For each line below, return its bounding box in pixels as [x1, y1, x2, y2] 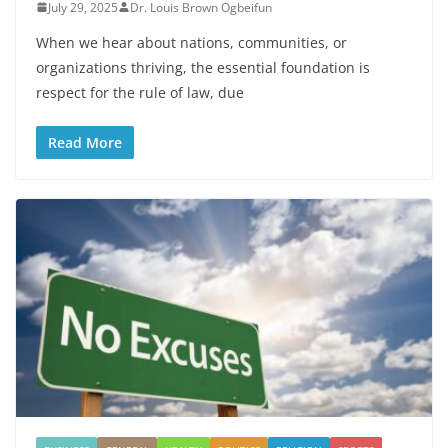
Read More [48, 132, 122, 152]
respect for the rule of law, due [36, 82, 244, 102]
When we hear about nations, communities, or [36, 32, 347, 52]
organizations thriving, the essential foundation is [36, 57, 370, 77]
